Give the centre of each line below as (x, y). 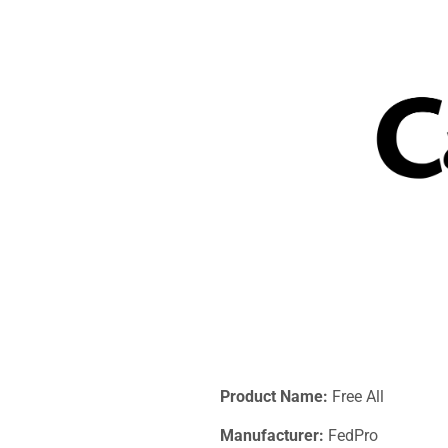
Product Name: (274, 396)
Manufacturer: (272, 435)
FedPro (351, 435)
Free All (356, 396)
